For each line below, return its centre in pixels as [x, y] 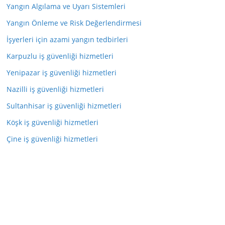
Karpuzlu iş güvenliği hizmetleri [60, 56]
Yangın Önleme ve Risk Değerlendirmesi [74, 23]
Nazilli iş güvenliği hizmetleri [55, 89]
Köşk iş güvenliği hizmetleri [52, 122]
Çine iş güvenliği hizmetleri [52, 139]
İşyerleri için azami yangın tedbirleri [67, 39]
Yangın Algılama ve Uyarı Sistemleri [66, 6]
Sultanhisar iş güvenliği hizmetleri [64, 106]
